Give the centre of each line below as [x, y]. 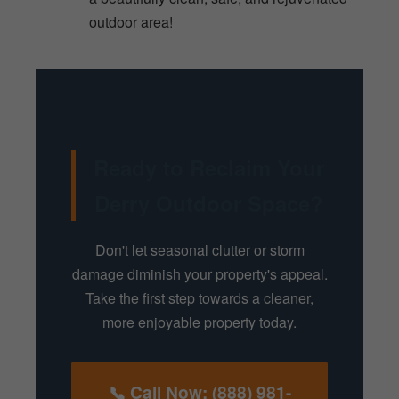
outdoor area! [131, 21]
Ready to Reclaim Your [208, 167]
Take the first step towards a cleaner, [199, 298]
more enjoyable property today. [199, 322]
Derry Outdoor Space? [208, 203]
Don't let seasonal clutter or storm [199, 250]
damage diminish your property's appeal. [199, 274]
